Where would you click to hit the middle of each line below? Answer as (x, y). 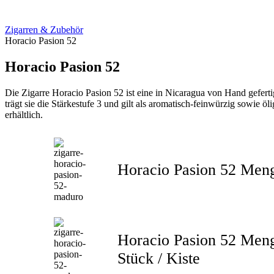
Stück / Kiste (159, 258)
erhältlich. (24, 114)
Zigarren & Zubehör (44, 29)
